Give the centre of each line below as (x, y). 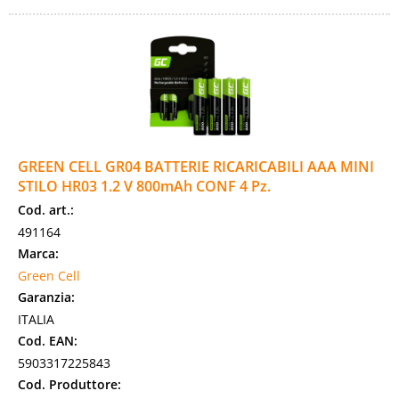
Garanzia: (46, 297)
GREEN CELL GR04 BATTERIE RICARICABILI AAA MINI (196, 167)
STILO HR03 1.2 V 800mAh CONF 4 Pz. (144, 186)
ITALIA (36, 319)
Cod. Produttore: (69, 384)
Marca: (38, 253)
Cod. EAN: (48, 341)
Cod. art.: (46, 210)
